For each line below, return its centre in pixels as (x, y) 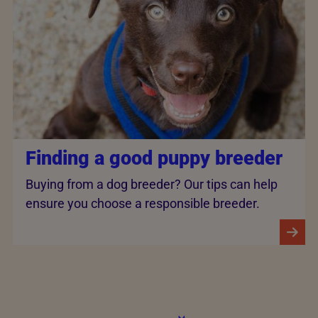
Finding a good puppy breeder (154, 158)
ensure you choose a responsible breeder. (143, 204)
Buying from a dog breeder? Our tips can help (152, 185)
